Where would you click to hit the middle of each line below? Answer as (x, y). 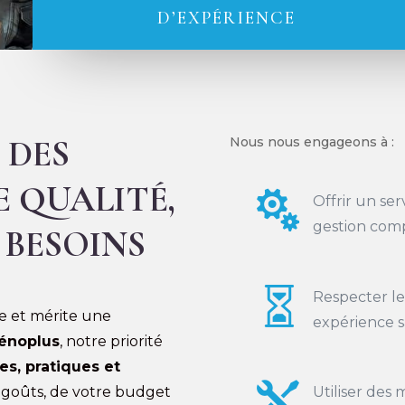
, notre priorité (111, 341)
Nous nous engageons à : (311, 142)
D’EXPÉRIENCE (227, 19)
